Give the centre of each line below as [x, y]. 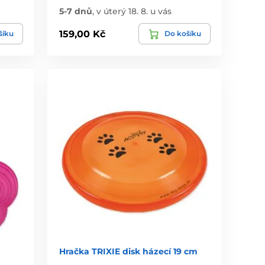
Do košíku [182, 34]
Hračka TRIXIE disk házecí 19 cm [129, 251]
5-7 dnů [76, 12]
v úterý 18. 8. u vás [134, 12]
